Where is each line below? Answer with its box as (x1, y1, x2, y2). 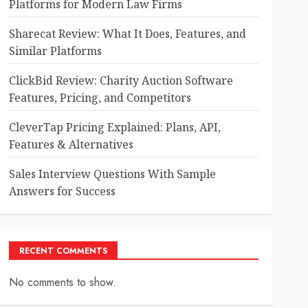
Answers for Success (8, 184, 115, 199)
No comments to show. (8, 274, 116, 290)
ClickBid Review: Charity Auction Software (8, 73, 233, 88)
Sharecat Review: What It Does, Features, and (8, 26, 246, 41)
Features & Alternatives (8, 137, 133, 152)
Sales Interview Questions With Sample (8, 166, 216, 181)
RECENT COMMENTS (19, 245, 107, 257)
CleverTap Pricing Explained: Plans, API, (8, 120, 221, 135)
